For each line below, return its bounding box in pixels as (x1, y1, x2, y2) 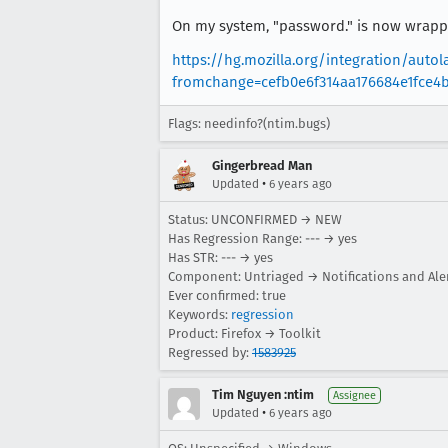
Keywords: (168, 307, 231, 322)
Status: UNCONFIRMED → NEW (168, 212, 342, 227)
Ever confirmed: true (168, 288, 286, 303)
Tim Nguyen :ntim (212, 387, 314, 402)
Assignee (333, 389, 376, 402)
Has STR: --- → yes (168, 250, 273, 265)
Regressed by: (168, 345, 252, 360)
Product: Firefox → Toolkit (168, 326, 321, 341)
